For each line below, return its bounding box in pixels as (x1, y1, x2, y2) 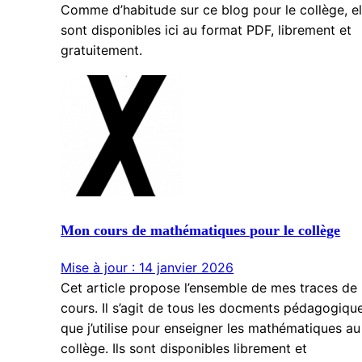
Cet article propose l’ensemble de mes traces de (61, 279, 358, 296)
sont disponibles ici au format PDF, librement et (61, 21, 352, 38)
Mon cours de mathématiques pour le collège (61, 221, 341, 238)
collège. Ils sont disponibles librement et (61, 339, 308, 356)
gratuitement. (61, 41, 143, 58)
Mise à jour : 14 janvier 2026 (61, 259, 234, 276)
